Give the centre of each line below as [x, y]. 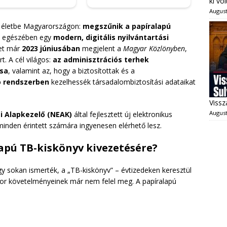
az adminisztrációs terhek [101, 59]
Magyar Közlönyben [154, 48]
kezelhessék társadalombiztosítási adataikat [122, 82]
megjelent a [102, 48]
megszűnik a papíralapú [127, 26]
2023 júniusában [51, 48]
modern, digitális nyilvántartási [111, 37]
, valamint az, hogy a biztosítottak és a [71, 70]
